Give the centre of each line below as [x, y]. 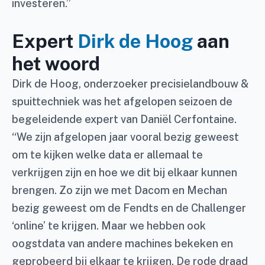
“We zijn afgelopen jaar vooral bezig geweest [125, 137]
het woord [56, 63]
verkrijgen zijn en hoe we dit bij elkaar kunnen [125, 172]
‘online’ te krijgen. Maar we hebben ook [109, 225]
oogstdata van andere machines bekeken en [122, 243]
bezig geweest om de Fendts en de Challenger [129, 208]
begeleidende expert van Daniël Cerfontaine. [124, 119]
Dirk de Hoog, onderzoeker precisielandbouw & [130, 83]
